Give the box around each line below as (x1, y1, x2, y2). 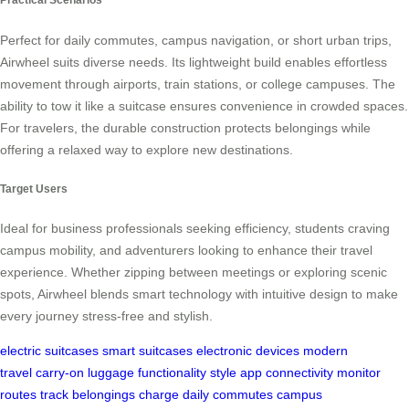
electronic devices (196, 343, 299, 359)
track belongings (40, 387, 135, 403)
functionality (138, 365, 206, 381)
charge (139, 387, 179, 403)
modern (303, 343, 348, 359)
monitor (337, 365, 381, 381)
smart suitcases (102, 343, 193, 359)
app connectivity (240, 365, 333, 381)
